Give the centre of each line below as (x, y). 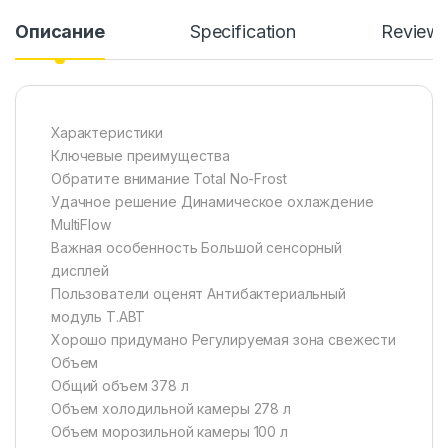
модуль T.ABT (98, 317)
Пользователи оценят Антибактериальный (198, 294)
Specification (243, 32)
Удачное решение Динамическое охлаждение (212, 202)
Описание (60, 32)
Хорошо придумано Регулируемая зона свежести (223, 340)
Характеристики (107, 133)
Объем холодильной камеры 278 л (171, 409)
